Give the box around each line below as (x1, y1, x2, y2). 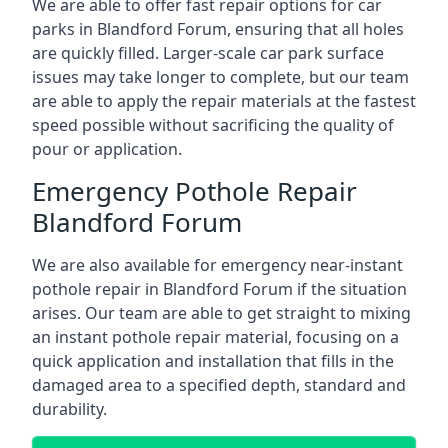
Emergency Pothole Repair (32, 173, 357, 209)
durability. (32, 398, 107, 420)
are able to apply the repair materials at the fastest (32, 90, 416, 112)
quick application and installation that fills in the (32, 350, 394, 372)
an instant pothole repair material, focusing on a (32, 326, 399, 348)
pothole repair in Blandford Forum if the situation (32, 278, 407, 300)
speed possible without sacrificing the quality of (32, 114, 394, 136)
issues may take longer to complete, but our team (32, 66, 409, 88)
